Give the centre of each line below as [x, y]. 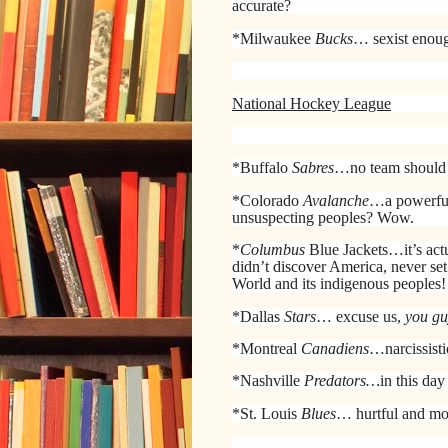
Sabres [313, 168]
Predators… [340, 381]
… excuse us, [360, 316]
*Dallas [258, 316]
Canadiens [335, 348]
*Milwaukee [271, 38]
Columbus [274, 250]
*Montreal [266, 348]
